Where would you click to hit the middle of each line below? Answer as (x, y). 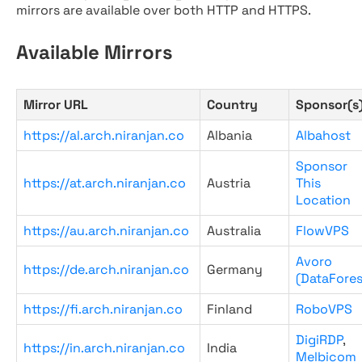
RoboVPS (324, 309)
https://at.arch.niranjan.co (105, 183)
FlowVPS (322, 231)
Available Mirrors (95, 52)
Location (323, 200)
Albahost (323, 135)
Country (232, 105)
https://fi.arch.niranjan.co (103, 309)
